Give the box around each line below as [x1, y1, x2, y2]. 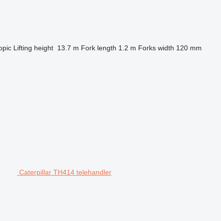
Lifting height [13, 44, 53, 52]
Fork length [80, 44, 116, 52]
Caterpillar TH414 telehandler [19, 168, 111, 176]
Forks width [138, 44, 174, 52]
